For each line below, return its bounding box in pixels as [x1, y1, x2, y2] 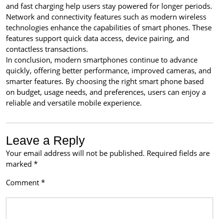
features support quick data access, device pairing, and [6, 33, 189, 43]
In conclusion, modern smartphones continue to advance [6, 55, 197, 65]
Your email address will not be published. [6, 148, 145, 158]
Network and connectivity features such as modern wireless [6, 12, 206, 22]
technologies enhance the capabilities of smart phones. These [6, 22, 212, 32]
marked [6, 159, 34, 169]
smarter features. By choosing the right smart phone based [6, 76, 204, 86]
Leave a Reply [6, 133, 85, 147]
